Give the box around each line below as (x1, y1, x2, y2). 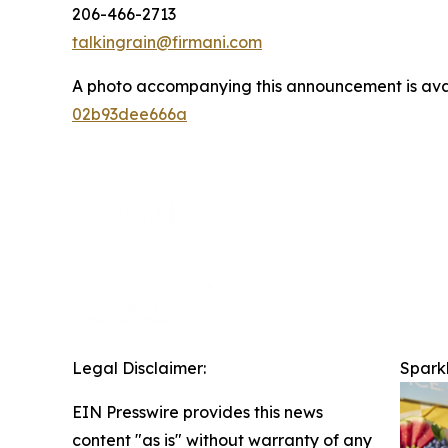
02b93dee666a (72, 103, 187, 124)
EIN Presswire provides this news (72, 401, 323, 422)
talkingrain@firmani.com (72, 31, 262, 52)
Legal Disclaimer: (72, 357, 206, 378)
